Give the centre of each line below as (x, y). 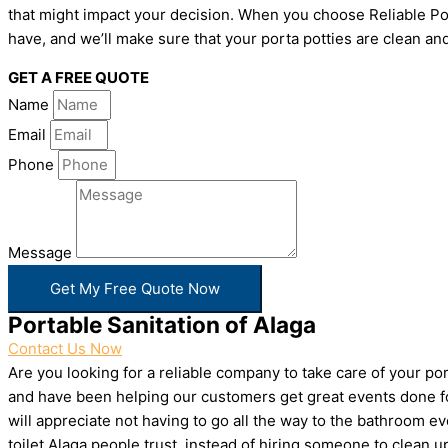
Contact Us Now (65, 348)
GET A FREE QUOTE (78, 77)
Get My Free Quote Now (135, 288)
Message (42, 252)
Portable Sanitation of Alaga (162, 324)
